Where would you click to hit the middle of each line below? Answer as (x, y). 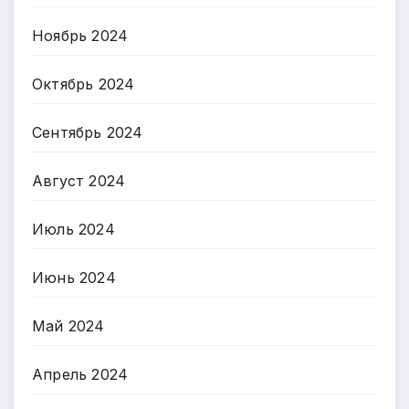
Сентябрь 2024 (88, 132)
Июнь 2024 (74, 277)
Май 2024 (68, 325)
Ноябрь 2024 (80, 35)
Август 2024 (79, 180)
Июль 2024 (73, 229)
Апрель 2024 (80, 374)
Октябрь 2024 (84, 84)
